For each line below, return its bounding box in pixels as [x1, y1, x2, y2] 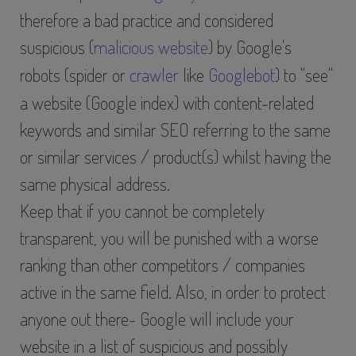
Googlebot [208, 64, 276, 87]
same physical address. [20, 172, 171, 195]
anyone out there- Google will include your [20, 308, 295, 331]
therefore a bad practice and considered [20, 9, 274, 32]
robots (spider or [20, 64, 130, 87]
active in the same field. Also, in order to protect [20, 281, 327, 304]
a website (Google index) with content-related [20, 91, 315, 114]
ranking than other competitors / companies [20, 253, 306, 277]
